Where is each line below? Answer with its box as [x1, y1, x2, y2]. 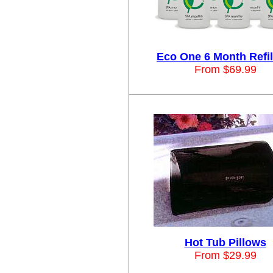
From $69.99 [194, 63, 257, 76]
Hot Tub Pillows [184, 236, 266, 249]
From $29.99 [194, 249, 257, 261]
